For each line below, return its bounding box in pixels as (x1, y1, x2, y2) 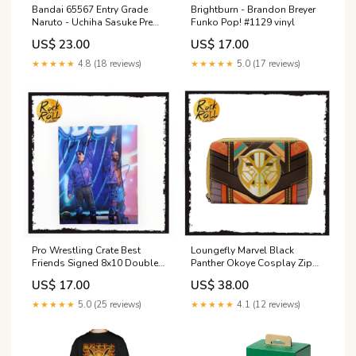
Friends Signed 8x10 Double (32, 257, 158, 270)
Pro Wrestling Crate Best (32, 244, 141, 257)
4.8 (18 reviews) (75, 58, 141, 71)
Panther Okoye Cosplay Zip (191, 257, 312, 270)
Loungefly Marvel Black (191, 244, 294, 257)
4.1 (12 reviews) (234, 299, 300, 311)
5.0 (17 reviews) (234, 58, 300, 71)
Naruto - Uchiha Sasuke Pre (32, 16, 153, 29)
